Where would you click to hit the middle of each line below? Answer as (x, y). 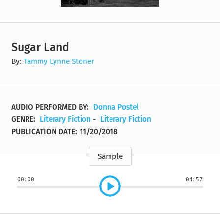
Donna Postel (116, 107)
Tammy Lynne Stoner (59, 61)
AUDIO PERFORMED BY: (51, 107)
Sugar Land (41, 47)
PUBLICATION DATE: (44, 132)
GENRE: (25, 119)
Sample (110, 156)
